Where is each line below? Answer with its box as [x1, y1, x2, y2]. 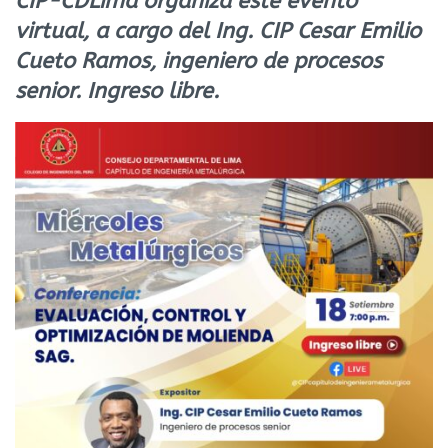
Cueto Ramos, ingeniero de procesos [15, 48, 382, 75]
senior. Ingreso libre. [15, 78, 219, 105]
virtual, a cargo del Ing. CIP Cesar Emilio [15, 18, 421, 45]
